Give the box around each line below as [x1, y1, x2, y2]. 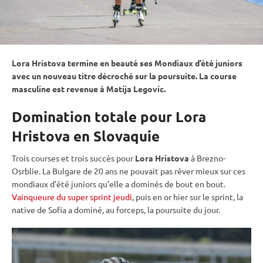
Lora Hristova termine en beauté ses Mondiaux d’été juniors [12, 57, 242, 68]
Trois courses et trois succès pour [12, 152, 135, 163]
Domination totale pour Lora [12, 107, 206, 126]
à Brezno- [189, 152, 225, 163]
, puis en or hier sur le [132, 191, 211, 202]
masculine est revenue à [12, 83, 106, 94]
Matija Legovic [106, 83, 164, 94]
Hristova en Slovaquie [12, 126, 160, 145]
